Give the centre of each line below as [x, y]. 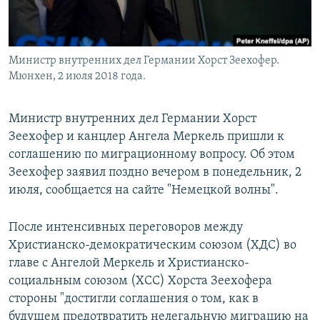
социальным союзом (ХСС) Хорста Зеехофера [140, 281]
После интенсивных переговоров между [126, 228]
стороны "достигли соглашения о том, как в [134, 299]
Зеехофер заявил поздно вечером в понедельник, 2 [155, 173]
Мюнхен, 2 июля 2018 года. [77, 77]
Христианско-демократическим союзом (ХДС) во [152, 246]
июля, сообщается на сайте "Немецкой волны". [144, 191]
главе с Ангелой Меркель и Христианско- [129, 264]
